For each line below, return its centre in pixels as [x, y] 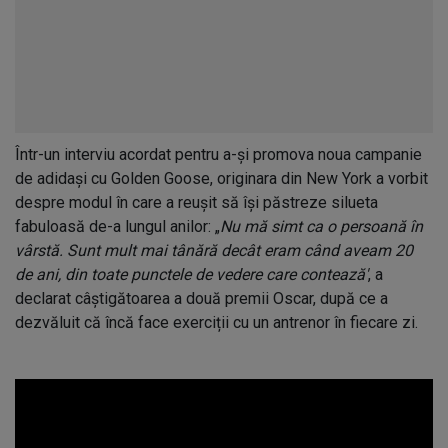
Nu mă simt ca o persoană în [321, 226]
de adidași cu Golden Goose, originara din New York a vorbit [221, 178]
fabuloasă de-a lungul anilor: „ [117, 226]
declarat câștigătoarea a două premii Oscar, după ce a [201, 298]
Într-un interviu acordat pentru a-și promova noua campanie [218, 154]
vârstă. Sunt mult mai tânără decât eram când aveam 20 [214, 250]
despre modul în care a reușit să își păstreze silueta [196, 202]
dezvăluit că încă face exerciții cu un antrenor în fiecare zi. [216, 322]
